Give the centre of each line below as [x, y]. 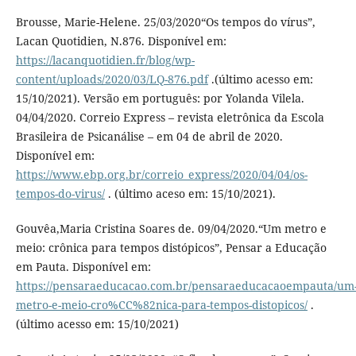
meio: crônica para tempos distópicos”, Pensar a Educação [171, 248]
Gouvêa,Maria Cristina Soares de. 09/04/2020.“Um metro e [171, 229]
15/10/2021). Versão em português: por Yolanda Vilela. [160, 99]
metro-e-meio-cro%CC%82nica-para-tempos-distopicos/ [161, 305]
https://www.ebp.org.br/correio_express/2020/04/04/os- [161, 175]
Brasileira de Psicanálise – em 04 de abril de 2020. [149, 137]
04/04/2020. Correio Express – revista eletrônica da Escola [170, 118]
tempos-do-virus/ [60, 194]
